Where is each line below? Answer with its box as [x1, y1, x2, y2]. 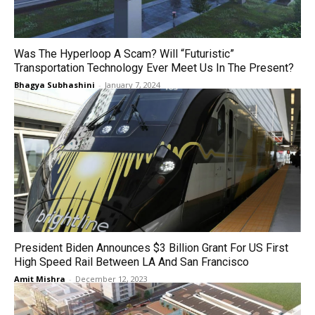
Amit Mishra [14, 274, 65, 284]
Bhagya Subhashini [14, 79, 95, 90]
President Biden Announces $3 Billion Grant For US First [14, 241, 288, 255]
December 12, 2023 [75, 274, 148, 284]
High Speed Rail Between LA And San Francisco [14, 255, 249, 269]
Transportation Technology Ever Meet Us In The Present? [14, 61, 294, 75]
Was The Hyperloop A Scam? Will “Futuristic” [14, 47, 234, 60]
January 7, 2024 [105, 79, 160, 90]
